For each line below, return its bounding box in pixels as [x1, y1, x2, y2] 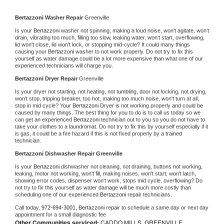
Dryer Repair [45, 75, 79, 81]
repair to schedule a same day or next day [106, 204, 208, 210]
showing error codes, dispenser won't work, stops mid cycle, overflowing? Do [15, 177, 202, 183]
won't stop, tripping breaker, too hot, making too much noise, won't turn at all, [15, 95, 199, 101]
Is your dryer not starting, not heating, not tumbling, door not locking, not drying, [15, 88, 206, 94]
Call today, [15, 204, 41, 210]
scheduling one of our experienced [15, 191, 100, 197]
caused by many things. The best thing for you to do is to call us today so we [15, 109, 200, 115]
